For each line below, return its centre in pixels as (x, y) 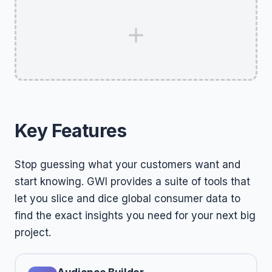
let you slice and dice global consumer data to (127, 199)
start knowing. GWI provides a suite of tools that (132, 182)
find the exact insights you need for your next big (135, 216)
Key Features (71, 131)
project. (33, 233)
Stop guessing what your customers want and (127, 165)
